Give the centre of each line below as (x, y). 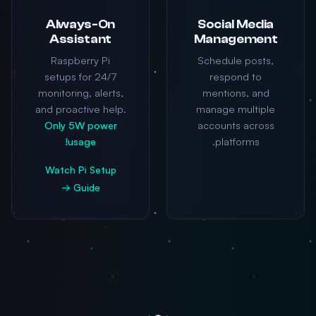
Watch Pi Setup (80, 170)
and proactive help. (80, 109)
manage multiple (236, 109)
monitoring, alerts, (80, 92)
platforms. (237, 141)
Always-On (80, 24)
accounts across (236, 125)
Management (236, 39)
